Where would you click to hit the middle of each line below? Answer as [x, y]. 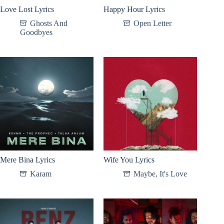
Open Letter [153, 23]
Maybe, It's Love [160, 173]
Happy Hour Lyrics [134, 9]
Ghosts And [49, 23]
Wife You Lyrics [129, 159]
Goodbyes [36, 32]
